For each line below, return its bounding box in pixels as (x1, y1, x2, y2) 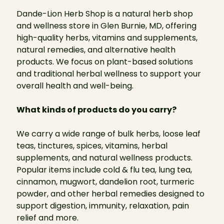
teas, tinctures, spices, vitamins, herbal (16, 140, 167, 151)
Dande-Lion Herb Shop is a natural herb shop (16, 8, 193, 19)
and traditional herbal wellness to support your (16, 68, 201, 79)
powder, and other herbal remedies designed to (16, 188, 204, 199)
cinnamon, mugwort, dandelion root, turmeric (16, 176, 194, 187)
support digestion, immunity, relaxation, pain (16, 200, 189, 211)
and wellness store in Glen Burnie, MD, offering (16, 20, 196, 31)
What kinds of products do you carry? (16, 104, 176, 115)
